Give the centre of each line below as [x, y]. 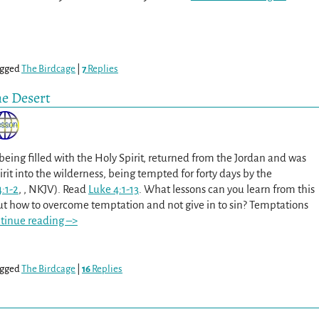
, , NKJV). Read [53, 189]
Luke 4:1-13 [113, 189]
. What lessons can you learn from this [226, 189]
